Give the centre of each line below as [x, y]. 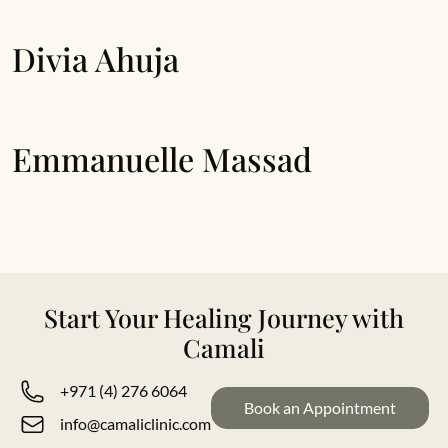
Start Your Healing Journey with [224, 317]
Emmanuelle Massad [162, 158]
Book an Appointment [319, 407]
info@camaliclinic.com [135, 423]
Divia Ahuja [95, 58]
